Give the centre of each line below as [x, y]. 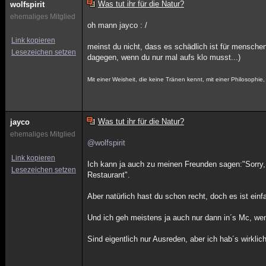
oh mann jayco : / [118, 25]
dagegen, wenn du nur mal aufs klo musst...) [164, 57]
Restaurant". [109, 175]
